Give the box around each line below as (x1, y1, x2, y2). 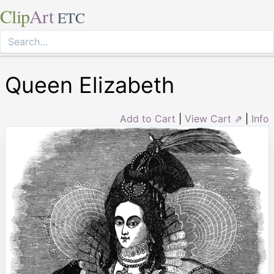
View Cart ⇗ (185, 113, 242, 125)
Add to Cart (120, 113, 176, 125)
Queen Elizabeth (5, 72, 174, 98)
